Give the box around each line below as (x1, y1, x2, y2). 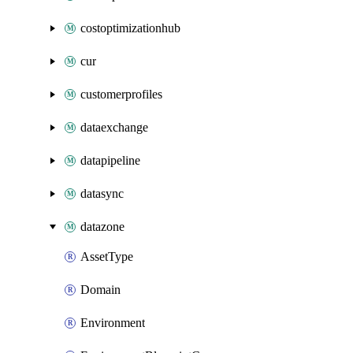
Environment (80, 316, 145, 329)
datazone (80, 220, 124, 233)
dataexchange (80, 121, 148, 134)
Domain (80, 283, 121, 296)
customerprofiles (80, 87, 162, 101)
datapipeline (80, 154, 140, 167)
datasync (80, 187, 124, 200)
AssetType (80, 250, 133, 263)
